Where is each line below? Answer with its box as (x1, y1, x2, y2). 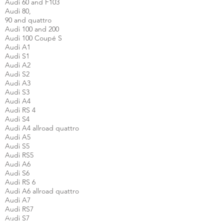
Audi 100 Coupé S (5, 33, 62, 42)
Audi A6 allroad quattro (5, 186, 79, 195)
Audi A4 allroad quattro (5, 123, 79, 132)
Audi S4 (5, 114, 29, 123)
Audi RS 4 (5, 105, 35, 114)
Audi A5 (5, 132, 30, 141)
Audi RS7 (5, 204, 33, 213)
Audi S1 (5, 51, 29, 60)
